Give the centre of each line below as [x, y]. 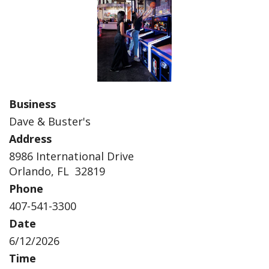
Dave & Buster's [50, 122]
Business [32, 104]
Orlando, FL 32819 [57, 171]
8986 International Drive [71, 156]
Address [30, 139]
